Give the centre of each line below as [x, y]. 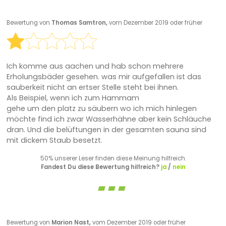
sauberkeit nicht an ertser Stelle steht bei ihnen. [92, 87]
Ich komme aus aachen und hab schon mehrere [95, 66]
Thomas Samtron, [80, 23]
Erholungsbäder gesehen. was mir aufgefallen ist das [104, 76]
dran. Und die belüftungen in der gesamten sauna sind [106, 129]
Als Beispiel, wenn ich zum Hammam [73, 98]
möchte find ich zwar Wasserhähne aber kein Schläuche [109, 119]
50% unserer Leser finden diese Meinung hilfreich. [113, 158]
